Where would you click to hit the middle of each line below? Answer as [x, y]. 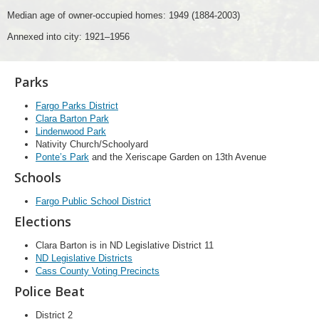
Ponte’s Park [62, 157]
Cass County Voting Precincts [98, 271]
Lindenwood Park [71, 131]
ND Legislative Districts [84, 258]
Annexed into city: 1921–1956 [68, 37]
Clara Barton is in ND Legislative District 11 [125, 245]
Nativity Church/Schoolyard [92, 144]
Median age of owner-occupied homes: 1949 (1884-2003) [124, 15]
